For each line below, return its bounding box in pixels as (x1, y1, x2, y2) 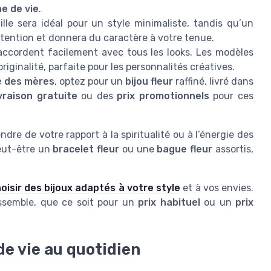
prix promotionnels (117, 90, 209, 102)
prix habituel (138, 196, 200, 208)
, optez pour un (54, 75, 125, 87)
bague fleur (157, 143, 213, 155)
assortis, (212, 143, 254, 155)
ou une (119, 143, 157, 155)
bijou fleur (125, 75, 173, 87)
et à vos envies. (180, 181, 254, 194)
